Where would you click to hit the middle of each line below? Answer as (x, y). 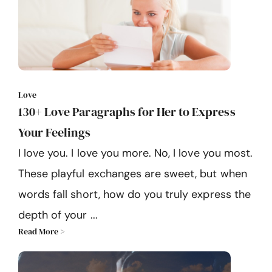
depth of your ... (58, 215)
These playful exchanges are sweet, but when (133, 174)
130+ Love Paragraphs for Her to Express (127, 112)
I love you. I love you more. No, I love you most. (135, 153)
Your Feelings (55, 133)
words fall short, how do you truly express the (134, 195)
